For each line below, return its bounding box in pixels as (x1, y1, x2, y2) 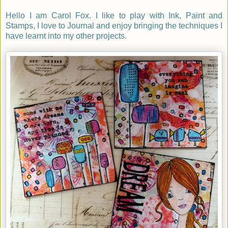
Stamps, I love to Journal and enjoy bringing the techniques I (6, 21, 222, 31)
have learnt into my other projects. (6, 32, 127, 41)
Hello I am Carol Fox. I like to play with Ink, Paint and (6, 11, 222, 20)
